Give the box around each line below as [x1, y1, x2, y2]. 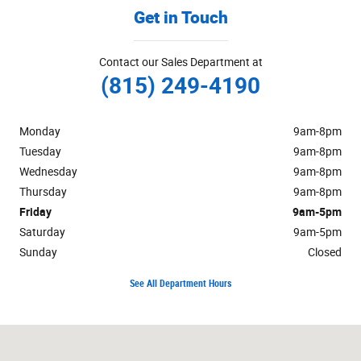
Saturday [19, 226, 65, 239]
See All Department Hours [130, 277, 231, 289]
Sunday [19, 246, 57, 259]
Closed [308, 246, 342, 259]
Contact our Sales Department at [98, 56, 263, 69]
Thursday [19, 185, 67, 199]
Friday [19, 205, 52, 219]
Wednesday [19, 165, 77, 179]
